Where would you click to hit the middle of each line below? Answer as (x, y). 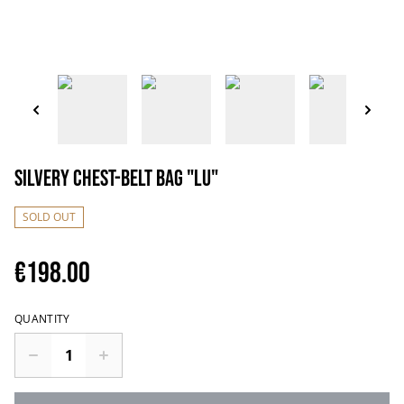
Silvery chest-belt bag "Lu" (116, 179)
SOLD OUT (49, 217)
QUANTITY (42, 319)
